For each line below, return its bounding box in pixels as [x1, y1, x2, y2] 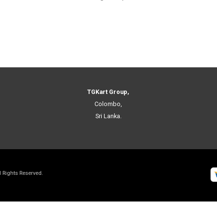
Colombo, [94, 100, 123, 108]
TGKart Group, [87, 88, 130, 96]
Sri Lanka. [95, 112, 122, 120]
